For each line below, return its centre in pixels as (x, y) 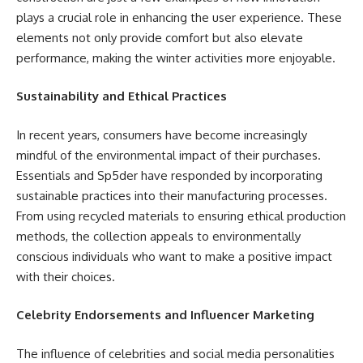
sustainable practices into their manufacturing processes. (172, 195)
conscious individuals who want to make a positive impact (174, 256)
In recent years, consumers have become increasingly (162, 135)
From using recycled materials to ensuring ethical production (181, 216)
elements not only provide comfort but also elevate (160, 37)
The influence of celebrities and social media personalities (175, 353)
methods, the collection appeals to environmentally (158, 236)
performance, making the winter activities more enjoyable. (176, 58)
